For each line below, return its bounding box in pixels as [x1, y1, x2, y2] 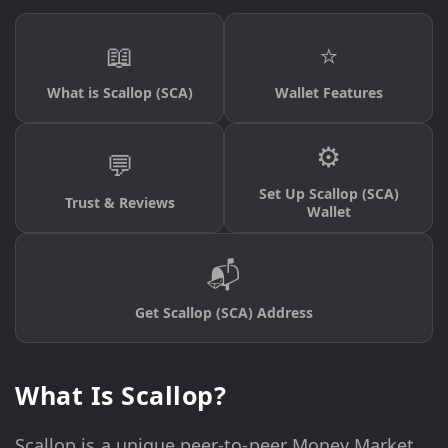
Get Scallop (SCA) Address [135, 303, 313, 323]
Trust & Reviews [64, 193, 175, 213]
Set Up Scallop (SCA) [258, 184, 399, 204]
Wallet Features [274, 83, 383, 103]
